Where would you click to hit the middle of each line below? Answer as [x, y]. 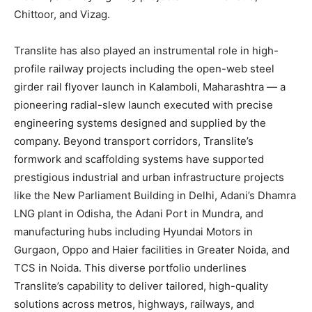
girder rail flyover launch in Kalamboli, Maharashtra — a [150, 86]
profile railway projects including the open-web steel [144, 68]
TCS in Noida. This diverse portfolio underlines [130, 267]
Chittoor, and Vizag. [62, 14]
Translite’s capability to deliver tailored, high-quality [141, 286]
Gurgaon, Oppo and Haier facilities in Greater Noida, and [152, 249]
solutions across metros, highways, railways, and [134, 304]
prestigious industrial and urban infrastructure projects [149, 177]
